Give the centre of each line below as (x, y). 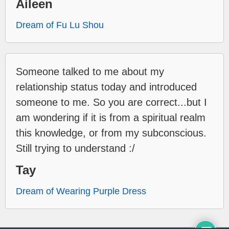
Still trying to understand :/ (75, 148)
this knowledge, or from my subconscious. (111, 133)
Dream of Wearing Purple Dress (81, 191)
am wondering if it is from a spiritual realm (111, 117)
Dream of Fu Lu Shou (60, 25)
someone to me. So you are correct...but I (111, 102)
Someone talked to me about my (90, 71)
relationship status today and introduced (106, 87)
